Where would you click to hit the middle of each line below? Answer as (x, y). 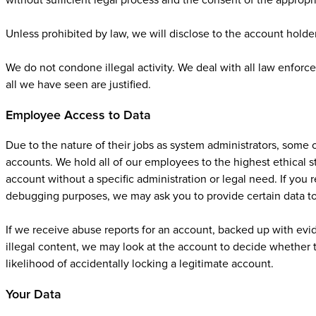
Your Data (34, 294)
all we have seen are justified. (78, 85)
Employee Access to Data (78, 115)
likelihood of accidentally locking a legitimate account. (140, 264)
